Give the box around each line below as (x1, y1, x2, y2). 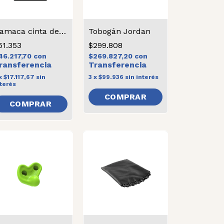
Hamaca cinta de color (59, 26, 66, 36)
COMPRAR (9, 99, 52, 108)
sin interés (125, 73, 158, 80)
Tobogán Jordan (88, 26, 150, 36)
